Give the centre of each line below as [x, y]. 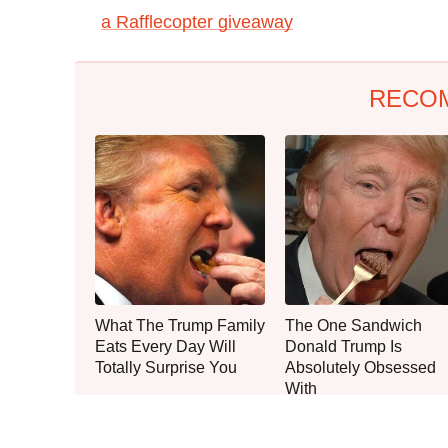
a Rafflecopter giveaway [197, 21]
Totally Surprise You [166, 367]
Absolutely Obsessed [360, 367]
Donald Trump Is [343, 346]
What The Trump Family [180, 325]
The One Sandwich [353, 325]
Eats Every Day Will [165, 346]
